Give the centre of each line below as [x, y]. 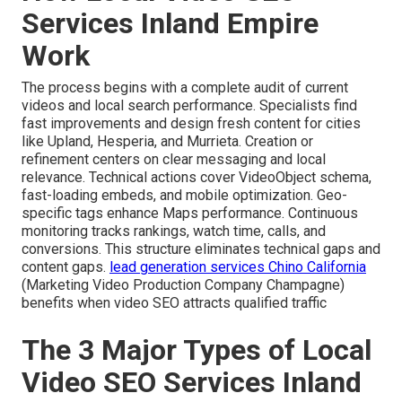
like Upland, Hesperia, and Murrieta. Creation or [167, 142]
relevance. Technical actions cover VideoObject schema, [197, 178]
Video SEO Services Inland [192, 383]
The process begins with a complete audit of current [185, 88]
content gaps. [66, 267]
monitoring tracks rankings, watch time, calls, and [174, 232]
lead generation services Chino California [238, 267]
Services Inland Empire [170, 24]
